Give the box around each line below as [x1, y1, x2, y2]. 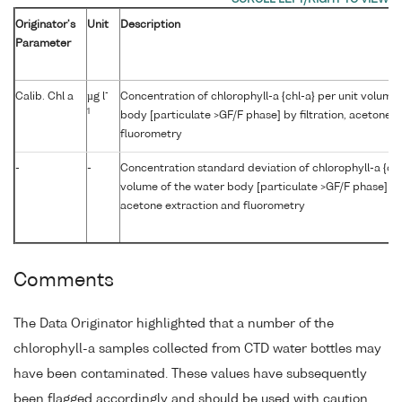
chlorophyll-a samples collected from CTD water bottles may [13, 342, 381, 355]
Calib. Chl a [15, 91, 74, 102]
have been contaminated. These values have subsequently [13, 367, 367, 380]
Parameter [15, 38, 71, 49]
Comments [13, 271, 114, 291]
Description [120, 19, 180, 31]
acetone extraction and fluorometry [120, 200, 305, 212]
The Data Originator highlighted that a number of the [13, 317, 334, 330]
